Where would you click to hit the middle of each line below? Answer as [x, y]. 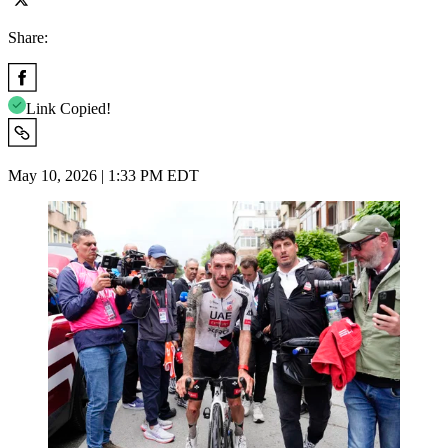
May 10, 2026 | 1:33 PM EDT [103, 175]
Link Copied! [68, 108]
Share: [28, 37]
